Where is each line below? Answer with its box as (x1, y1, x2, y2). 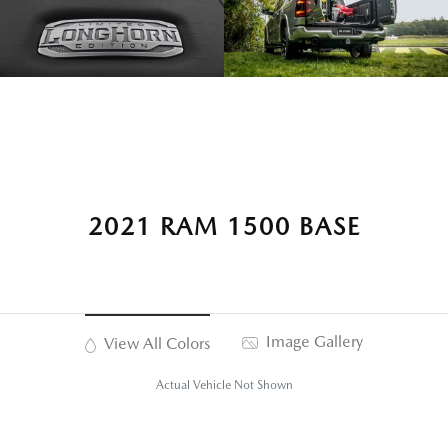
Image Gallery (261, 332, 363, 352)
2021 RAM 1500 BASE (87, 212, 361, 242)
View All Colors (99, 334, 210, 354)
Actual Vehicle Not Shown (155, 378, 293, 393)
